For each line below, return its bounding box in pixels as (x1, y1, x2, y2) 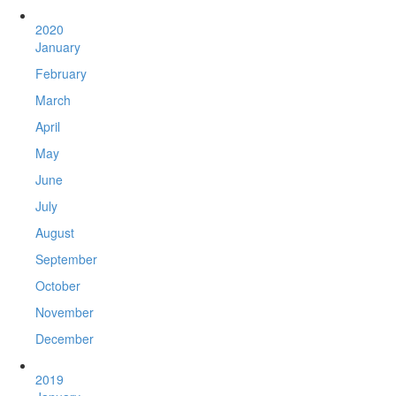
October (35, 277, 80, 295)
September (35, 250, 97, 269)
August (35, 224, 74, 242)
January (35, 38, 80, 57)
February (35, 65, 87, 83)
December (35, 330, 94, 348)
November (35, 303, 94, 322)
